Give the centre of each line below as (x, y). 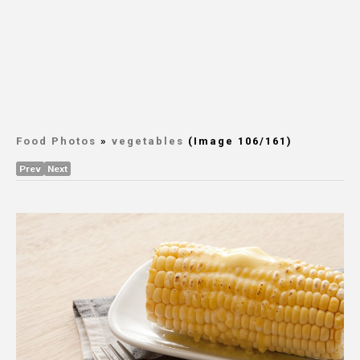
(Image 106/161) (238, 141)
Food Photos (56, 141)
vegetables (148, 141)
